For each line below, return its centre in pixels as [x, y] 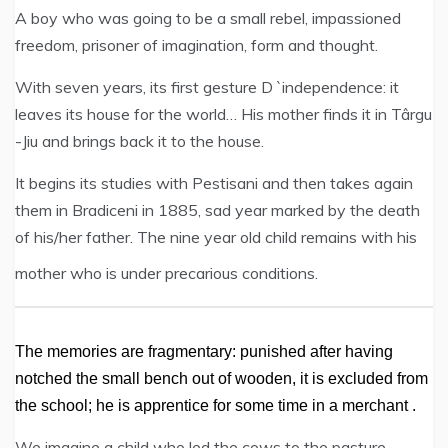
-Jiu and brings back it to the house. [139, 141]
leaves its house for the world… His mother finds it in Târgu [223, 114]
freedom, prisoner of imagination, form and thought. [196, 45]
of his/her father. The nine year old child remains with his [216, 237]
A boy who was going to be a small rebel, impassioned [208, 18]
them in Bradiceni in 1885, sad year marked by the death [217, 210]
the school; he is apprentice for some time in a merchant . [215, 405]
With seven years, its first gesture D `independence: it [207, 87]
